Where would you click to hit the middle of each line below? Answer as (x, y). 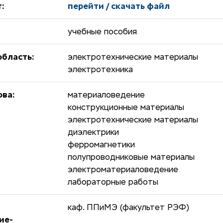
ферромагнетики (101, 145)
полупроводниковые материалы (131, 158)
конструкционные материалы (126, 108)
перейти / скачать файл (118, 7)
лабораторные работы (113, 183)
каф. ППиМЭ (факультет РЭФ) (128, 208)
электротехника (100, 70)
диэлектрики (93, 133)
